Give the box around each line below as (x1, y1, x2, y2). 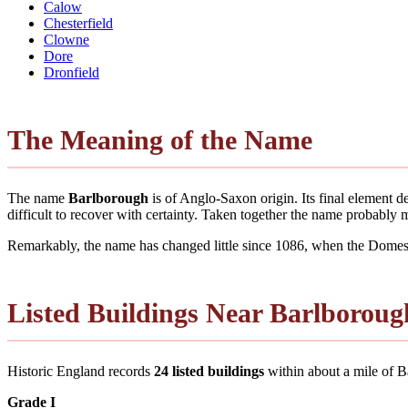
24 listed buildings (154, 362, 264, 379)
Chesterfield (44, 15, 113, 31)
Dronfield (44, 64, 99, 80)
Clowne (44, 31, 89, 47)
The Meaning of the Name (7, 124, 312, 155)
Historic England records (7, 362, 154, 379)
